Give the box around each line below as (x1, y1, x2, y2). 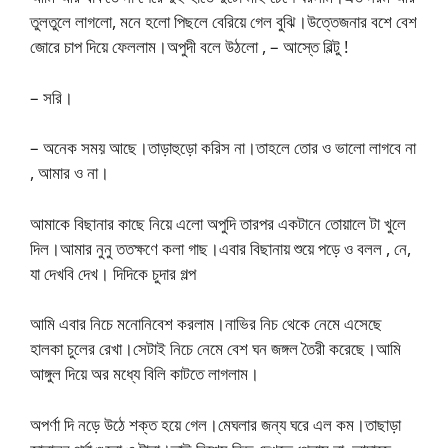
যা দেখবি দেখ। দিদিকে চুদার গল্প (30, 261, 196, 285)
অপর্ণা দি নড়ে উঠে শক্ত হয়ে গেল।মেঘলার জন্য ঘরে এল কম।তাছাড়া (30, 412, 401, 436)
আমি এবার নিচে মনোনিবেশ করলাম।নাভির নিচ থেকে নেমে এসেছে (30, 312, 382, 335)
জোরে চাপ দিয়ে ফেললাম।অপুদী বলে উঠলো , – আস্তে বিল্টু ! (30, 35, 348, 58)
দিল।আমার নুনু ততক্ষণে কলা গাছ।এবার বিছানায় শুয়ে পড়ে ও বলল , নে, (30, 236, 411, 260)
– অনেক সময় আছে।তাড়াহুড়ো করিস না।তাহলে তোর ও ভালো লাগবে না (30, 136, 416, 159)
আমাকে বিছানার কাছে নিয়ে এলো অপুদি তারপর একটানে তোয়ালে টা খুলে (30, 211, 406, 235)
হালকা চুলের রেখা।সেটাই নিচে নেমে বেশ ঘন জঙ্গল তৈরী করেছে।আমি (30, 337, 401, 360)
